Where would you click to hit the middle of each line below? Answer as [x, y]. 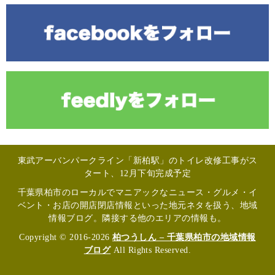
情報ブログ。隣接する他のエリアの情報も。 [137, 218]
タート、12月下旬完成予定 [137, 173]
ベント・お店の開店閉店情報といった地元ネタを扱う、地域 [137, 205]
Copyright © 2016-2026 [66, 237]
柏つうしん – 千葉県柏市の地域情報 [184, 237]
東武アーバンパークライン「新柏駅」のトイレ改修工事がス [137, 160]
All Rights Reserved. [151, 250]
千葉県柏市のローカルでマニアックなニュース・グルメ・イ [137, 192]
